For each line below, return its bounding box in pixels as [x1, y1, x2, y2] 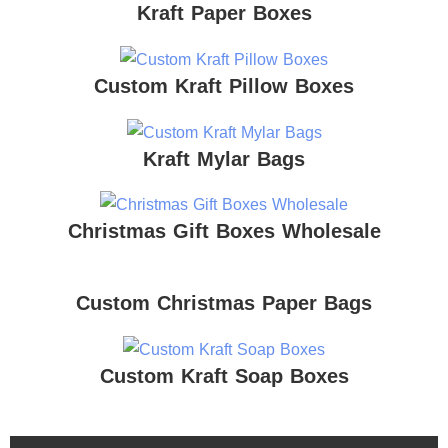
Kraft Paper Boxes [136, 2, 312, 25]
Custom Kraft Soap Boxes [99, 365, 349, 388]
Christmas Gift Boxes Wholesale [67, 220, 381, 243]
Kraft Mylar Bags [143, 147, 305, 170]
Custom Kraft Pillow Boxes [94, 74, 354, 97]
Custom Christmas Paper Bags [76, 292, 372, 315]
